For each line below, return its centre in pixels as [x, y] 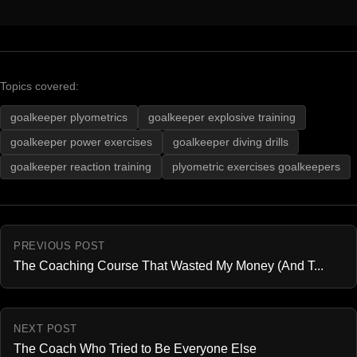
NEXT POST [45, 329]
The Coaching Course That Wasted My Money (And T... [169, 266]
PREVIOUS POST [59, 246]
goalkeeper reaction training [81, 167]
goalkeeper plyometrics [69, 118]
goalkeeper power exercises [81, 143]
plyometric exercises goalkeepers [256, 167]
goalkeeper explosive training [222, 118]
